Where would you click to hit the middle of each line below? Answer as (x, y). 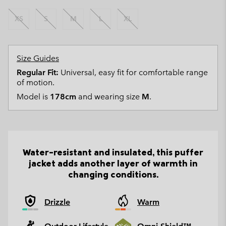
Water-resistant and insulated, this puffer (113, 152)
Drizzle (57, 202)
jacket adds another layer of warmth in (113, 163)
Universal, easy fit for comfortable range (133, 72)
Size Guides (38, 58)
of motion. (36, 82)
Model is (33, 96)
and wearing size (109, 96)
